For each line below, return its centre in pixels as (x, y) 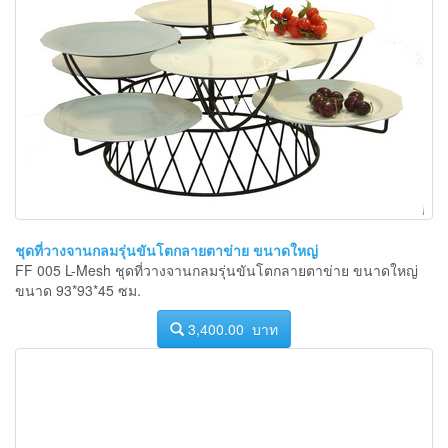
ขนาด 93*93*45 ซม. (78, 289)
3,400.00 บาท (231, 328)
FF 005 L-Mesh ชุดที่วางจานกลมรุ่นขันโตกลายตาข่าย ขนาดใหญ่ (216, 269)
